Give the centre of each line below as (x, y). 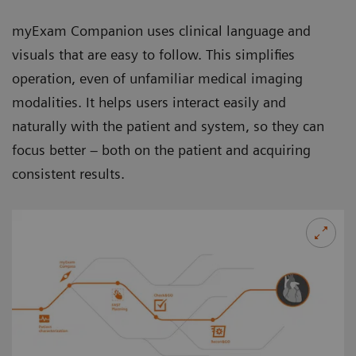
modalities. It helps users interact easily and (149, 103)
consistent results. (68, 174)
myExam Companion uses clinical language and (161, 31)
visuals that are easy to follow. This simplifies (153, 55)
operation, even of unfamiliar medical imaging (157, 79)
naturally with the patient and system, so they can (168, 126)
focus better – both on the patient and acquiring (161, 150)
